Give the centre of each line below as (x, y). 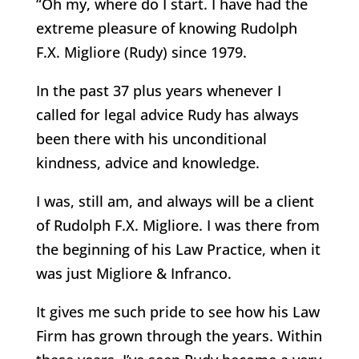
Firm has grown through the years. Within (179, 336)
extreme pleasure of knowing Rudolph (166, 28)
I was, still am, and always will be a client (175, 201)
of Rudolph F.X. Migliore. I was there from (177, 225)
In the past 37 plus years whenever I (158, 91)
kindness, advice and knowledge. (147, 163)
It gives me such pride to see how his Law (177, 312)
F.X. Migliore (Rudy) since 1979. (141, 52)
